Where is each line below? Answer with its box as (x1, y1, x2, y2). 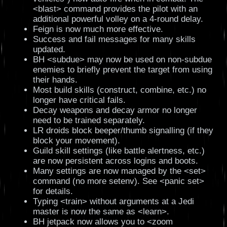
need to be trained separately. (32, 116, 145, 126)
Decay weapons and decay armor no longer (32, 105, 197, 116)
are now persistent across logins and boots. (32, 156, 198, 166)
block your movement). (32, 136, 120, 146)
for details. (32, 186, 73, 197)
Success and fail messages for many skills (32, 34, 196, 45)
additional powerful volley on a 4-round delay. (32, 14, 203, 24)
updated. (32, 45, 65, 55)
